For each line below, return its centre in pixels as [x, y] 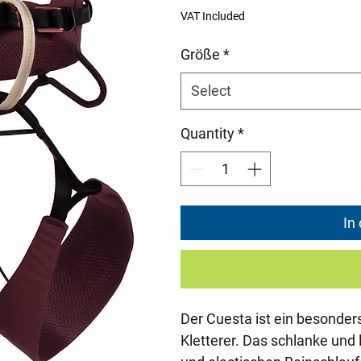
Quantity [207, 133]
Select [211, 91]
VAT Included [213, 16]
